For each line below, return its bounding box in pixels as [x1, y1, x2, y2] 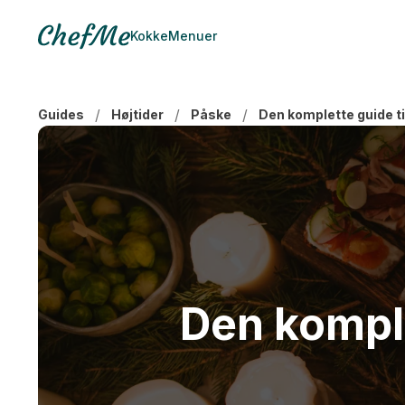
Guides [38, 107, 84, 122]
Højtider [111, 107, 164, 122]
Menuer [168, 28, 217, 43]
